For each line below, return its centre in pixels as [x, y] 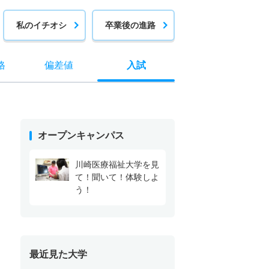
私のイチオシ [41, 25]
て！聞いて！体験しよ [117, 177]
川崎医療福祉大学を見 [117, 164]
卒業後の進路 [130, 25]
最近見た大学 [58, 254]
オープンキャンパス [81, 135]
